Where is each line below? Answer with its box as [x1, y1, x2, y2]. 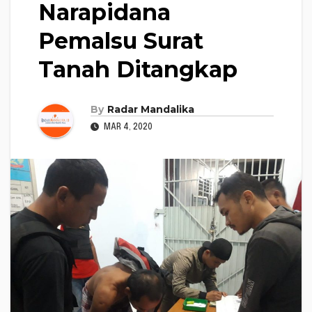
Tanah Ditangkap [38, 55, 237, 83]
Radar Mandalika [107, 102, 194, 116]
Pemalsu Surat [38, 26, 203, 54]
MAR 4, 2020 [102, 123, 153, 132]
